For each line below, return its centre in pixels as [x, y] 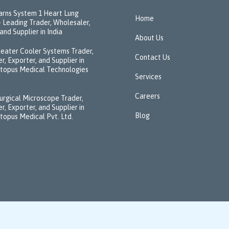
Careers [147, 96]
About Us [149, 38]
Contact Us [153, 57]
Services [148, 77]
